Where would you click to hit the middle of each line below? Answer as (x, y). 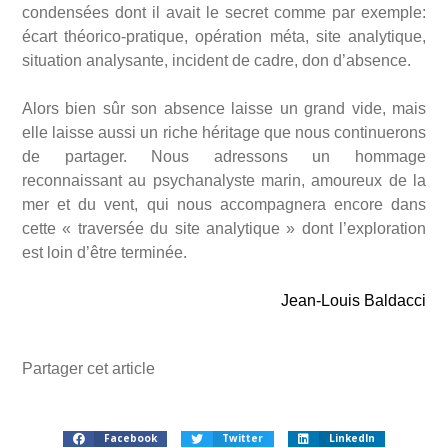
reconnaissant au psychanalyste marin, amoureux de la (224, 181)
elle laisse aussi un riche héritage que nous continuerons (224, 133)
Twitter (243, 438)
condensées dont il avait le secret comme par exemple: (224, 13)
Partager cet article (90, 369)
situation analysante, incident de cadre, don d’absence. (216, 61)
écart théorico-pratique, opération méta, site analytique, (224, 37)
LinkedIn (351, 438)
